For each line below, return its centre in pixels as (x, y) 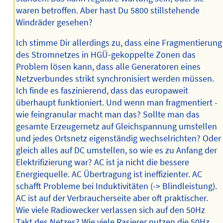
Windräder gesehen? (54, 22)
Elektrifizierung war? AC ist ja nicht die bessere (102, 163)
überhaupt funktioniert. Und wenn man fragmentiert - (116, 103)
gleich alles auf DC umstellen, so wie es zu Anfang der (116, 151)
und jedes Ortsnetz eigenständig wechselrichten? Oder (118, 139)
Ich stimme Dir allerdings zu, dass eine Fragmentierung (119, 43)
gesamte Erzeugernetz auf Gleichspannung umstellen (116, 127)
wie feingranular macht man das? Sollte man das (108, 115)
